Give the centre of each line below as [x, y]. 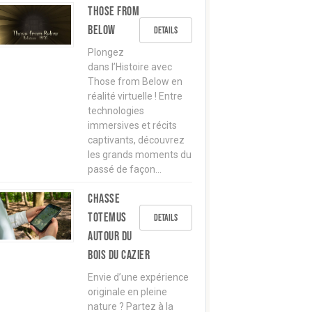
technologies [116, 111]
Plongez [106, 52]
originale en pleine [127, 292]
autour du [110, 236]
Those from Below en [135, 81]
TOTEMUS [107, 218]
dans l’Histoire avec [130, 67]
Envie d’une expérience [138, 277]
